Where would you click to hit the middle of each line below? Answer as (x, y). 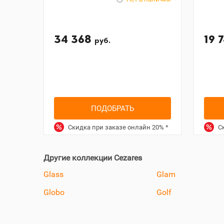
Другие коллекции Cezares (93, 158)
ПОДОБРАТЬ (113, 108)
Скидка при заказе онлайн (109, 127)
